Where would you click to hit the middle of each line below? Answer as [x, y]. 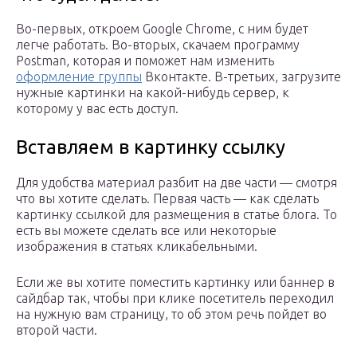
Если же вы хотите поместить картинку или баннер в [175, 282]
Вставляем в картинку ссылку [151, 147]
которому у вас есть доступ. [97, 109]
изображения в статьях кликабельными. [137, 247]
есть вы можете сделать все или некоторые [146, 231]
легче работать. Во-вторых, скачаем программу [158, 45]
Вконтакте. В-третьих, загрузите [241, 77]
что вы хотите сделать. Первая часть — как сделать [167, 199]
